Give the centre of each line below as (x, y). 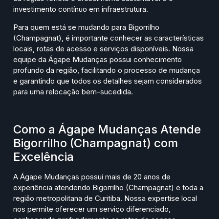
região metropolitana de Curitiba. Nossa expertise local (105, 198)
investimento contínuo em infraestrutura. (81, 9)
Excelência (44, 156)
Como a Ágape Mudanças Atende (107, 129)
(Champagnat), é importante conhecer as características (109, 38)
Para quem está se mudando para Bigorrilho (86, 27)
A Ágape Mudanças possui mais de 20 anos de (92, 176)
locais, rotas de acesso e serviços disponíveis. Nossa (103, 48)
